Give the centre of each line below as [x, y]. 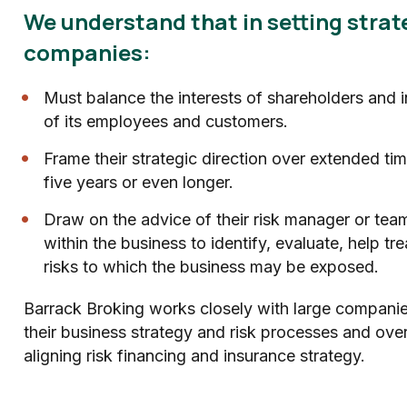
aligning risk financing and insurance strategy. [194, 356]
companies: [87, 52]
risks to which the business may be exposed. [211, 267]
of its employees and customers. [165, 121]
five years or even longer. [138, 182]
